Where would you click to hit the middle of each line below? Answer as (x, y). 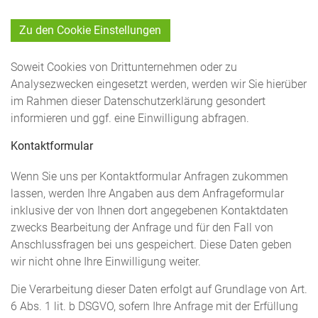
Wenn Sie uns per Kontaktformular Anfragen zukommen (149, 176)
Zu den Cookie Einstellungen (91, 30)
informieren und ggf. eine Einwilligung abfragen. (130, 118)
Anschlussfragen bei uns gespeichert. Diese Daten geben (151, 245)
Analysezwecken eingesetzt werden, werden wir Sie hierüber (159, 84)
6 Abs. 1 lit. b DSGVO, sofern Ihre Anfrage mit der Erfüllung (154, 307)
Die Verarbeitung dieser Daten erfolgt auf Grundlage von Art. (159, 290)
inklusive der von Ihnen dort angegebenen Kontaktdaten (149, 210)
